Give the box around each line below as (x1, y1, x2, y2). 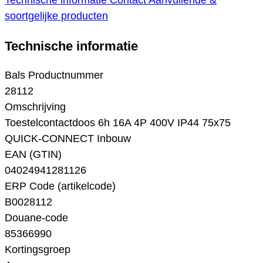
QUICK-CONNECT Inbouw (5, 133, 131, 145)
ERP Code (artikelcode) (5, 180, 116, 193)
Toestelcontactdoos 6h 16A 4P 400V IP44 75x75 (5, 117, 231, 129)
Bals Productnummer (5, 69, 103, 82)
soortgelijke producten (5, 10, 108, 22)
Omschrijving (5, 101, 66, 113)
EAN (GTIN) (5, 149, 62, 161)
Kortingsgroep (5, 244, 70, 256)
